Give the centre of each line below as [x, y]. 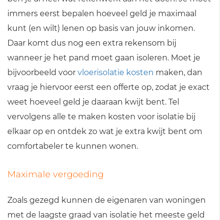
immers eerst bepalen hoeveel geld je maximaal [102, 14]
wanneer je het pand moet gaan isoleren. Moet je [104, 58]
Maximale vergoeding [55, 174]
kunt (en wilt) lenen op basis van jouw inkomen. [101, 28]
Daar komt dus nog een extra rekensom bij [92, 43]
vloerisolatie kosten [116, 72]
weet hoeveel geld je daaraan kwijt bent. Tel [93, 102]
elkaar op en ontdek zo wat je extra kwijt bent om [105, 131]
